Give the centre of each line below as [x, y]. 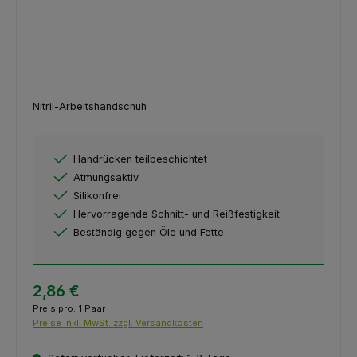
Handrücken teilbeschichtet [140, 159]
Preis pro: [55, 309]
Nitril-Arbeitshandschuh [90, 107]
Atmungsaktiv [106, 177]
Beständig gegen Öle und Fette [149, 232]
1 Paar [92, 309]
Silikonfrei [97, 195]
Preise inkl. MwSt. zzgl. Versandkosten [118, 323]
